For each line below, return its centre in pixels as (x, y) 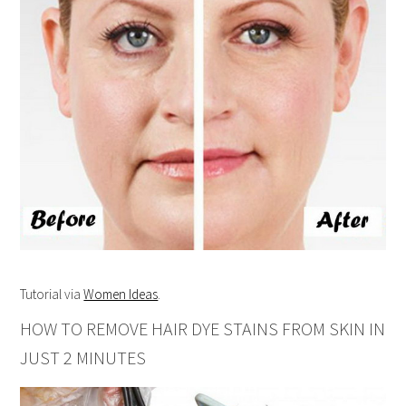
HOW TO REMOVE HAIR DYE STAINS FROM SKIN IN (203, 328)
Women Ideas (121, 294)
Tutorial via (52, 294)
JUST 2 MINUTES (83, 357)
